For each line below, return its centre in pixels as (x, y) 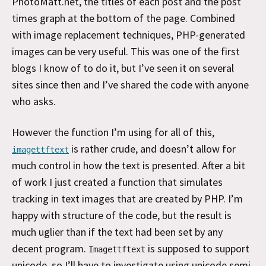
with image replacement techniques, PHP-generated (129, 34)
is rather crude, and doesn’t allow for (152, 148)
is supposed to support (197, 248)
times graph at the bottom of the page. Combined (123, 18)
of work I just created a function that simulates (117, 182)
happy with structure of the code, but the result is (122, 215)
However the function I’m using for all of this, (113, 132)
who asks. (34, 101)
